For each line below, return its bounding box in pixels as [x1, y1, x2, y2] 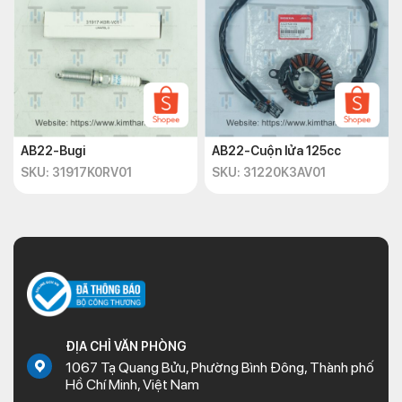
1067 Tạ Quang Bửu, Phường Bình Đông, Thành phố [66, 359, 374, 376]
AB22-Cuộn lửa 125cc [212, 144, 341, 158]
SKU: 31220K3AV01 [212, 165, 326, 179]
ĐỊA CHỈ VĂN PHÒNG [66, 339, 187, 354]
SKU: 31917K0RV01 [21, 165, 132, 179]
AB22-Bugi [21, 144, 85, 158]
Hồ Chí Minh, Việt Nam [66, 376, 199, 393]
